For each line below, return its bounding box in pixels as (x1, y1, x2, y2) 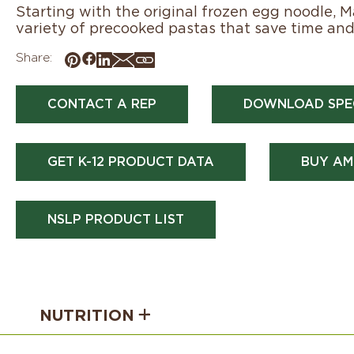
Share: (16, 50, 52, 65)
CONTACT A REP (47, 96, 156, 111)
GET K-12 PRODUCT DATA (47, 154, 214, 169)
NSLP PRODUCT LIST (47, 212, 184, 227)
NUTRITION (40, 306, 134, 325)
